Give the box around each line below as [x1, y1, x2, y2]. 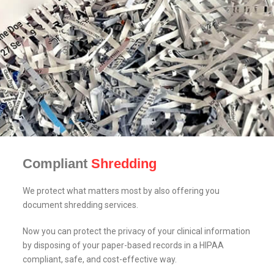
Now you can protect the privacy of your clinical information [23, 226, 251, 237]
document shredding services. [23, 200, 139, 210]
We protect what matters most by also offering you [23, 186, 220, 196]
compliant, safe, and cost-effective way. [23, 254, 177, 265]
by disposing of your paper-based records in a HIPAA [23, 240, 224, 251]
